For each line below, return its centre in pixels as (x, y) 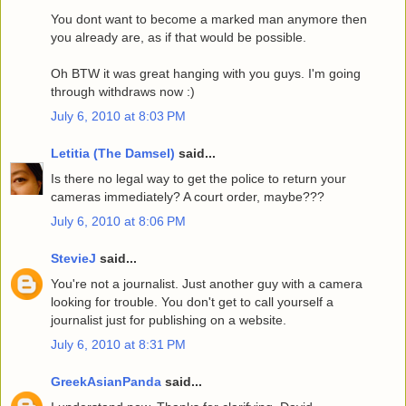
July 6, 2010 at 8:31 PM (118, 344)
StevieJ (73, 259)
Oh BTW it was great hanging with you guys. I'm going (206, 73)
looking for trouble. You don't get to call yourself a (192, 301)
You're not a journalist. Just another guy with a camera (207, 283)
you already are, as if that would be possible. (179, 37)
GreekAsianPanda (106, 382)
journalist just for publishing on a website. (169, 319)
